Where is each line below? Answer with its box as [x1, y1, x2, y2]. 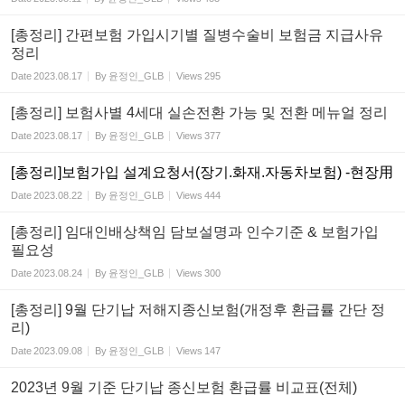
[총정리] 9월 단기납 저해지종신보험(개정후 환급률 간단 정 [11, 302, 385, 317]
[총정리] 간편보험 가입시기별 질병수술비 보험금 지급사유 [11, 27, 383, 42]
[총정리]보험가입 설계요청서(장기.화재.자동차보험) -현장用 [11, 165, 393, 180]
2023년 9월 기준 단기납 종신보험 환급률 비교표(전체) [11, 380, 357, 395]
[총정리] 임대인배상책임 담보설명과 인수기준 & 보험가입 [11, 224, 379, 240]
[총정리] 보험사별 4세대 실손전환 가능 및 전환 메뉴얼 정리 [11, 105, 388, 120]
